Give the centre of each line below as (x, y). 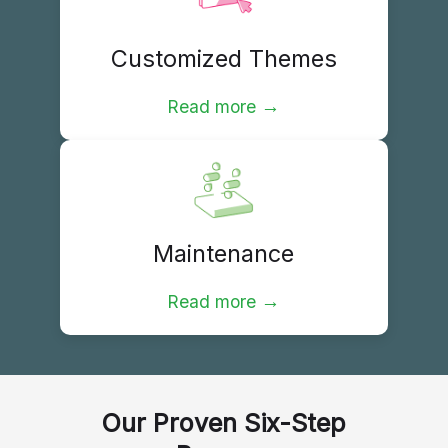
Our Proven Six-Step (223, 423)
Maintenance (224, 253)
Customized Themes (223, 58)
